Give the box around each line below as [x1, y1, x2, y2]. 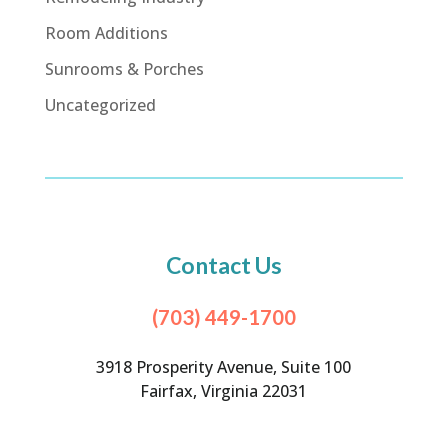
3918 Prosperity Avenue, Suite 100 [96, 356, 352, 379]
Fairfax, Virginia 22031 [140, 380, 308, 403]
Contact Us [165, 251, 282, 280]
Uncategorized [44, 94, 156, 117]
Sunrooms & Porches [44, 58, 204, 81]
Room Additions [44, 22, 168, 45]
